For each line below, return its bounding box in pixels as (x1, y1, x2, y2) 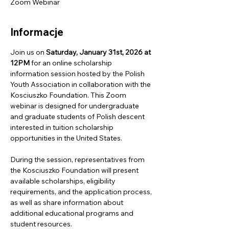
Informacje (10, 26, 63, 38)
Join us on (10, 48, 44, 57)
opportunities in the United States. (10, 133, 122, 143)
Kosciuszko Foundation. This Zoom (10, 90, 128, 100)
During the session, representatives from (10, 155, 146, 164)
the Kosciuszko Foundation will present (10, 166, 140, 175)
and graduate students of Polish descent (10, 112, 146, 121)
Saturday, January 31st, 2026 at (44, 48, 152, 57)
